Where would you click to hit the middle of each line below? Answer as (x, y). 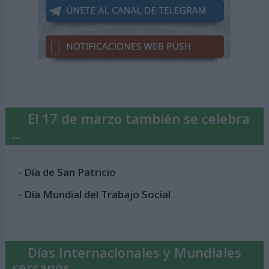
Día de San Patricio (70, 172)
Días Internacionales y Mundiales (134, 252)
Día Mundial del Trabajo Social (98, 194)
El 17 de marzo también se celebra (138, 119)
